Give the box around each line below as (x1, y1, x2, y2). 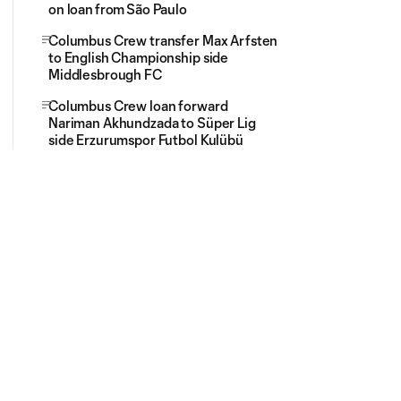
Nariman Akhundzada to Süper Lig (48, 115, 256, 131)
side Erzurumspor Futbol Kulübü (48, 132, 243, 148)
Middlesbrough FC (48, 66, 162, 82)
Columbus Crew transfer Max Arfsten (48, 32, 278, 48)
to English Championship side (48, 49, 229, 65)
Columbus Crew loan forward (48, 98, 228, 114)
